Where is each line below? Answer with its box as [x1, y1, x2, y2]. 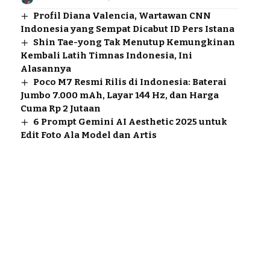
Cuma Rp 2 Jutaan [20, 102, 101, 114]
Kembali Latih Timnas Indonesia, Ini [20, 49, 192, 61]
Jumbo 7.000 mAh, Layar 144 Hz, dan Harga [20, 89, 219, 101]
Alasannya [20, 63, 71, 74]
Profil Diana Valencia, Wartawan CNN [33, 10, 211, 21]
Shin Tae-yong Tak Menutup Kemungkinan [33, 36, 235, 48]
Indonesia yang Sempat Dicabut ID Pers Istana [20, 23, 234, 34]
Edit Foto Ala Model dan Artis [20, 129, 157, 140]
